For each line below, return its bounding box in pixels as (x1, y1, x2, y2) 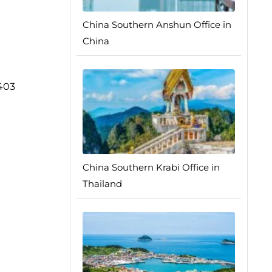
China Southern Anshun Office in (82, 19, 231, 30)
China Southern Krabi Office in (82, 161, 220, 173)
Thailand (82, 178, 122, 189)
